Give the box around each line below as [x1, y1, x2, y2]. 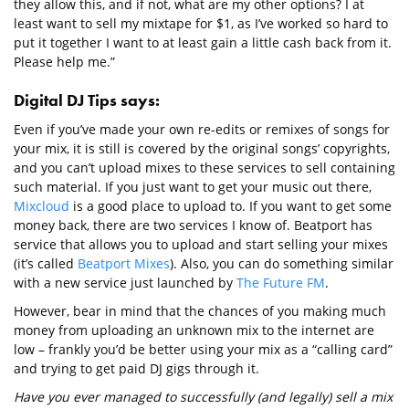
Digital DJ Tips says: [14, 89, 160, 111]
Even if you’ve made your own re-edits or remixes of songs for [14, 121, 390, 139]
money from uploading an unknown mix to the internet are [14, 321, 374, 340]
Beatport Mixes [78, 255, 170, 273]
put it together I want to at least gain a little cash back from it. [14, 34, 392, 52]
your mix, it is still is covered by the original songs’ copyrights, [14, 140, 390, 158]
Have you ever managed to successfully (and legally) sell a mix [14, 388, 393, 406]
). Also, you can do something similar [170, 255, 393, 273]
